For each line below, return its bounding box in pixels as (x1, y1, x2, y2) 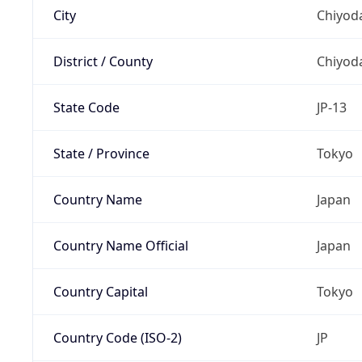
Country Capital (53, 282, 148, 301)
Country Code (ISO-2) (53, 328, 182, 347)
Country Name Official (53, 236, 188, 255)
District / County (53, 52, 153, 70)
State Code (53, 98, 120, 116)
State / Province (53, 144, 149, 162)
